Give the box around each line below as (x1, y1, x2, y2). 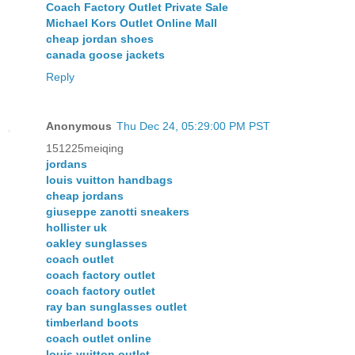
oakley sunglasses (46, 237, 147, 250)
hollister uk (46, 221, 107, 235)
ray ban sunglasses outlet (46, 300, 187, 314)
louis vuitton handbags (46, 174, 173, 187)
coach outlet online (46, 332, 151, 345)
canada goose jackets (46, 48, 165, 62)
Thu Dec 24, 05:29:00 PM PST (116, 120, 270, 133)
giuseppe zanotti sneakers (46, 205, 189, 219)
